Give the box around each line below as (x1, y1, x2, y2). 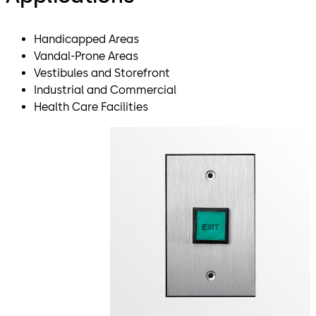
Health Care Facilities (34, 99, 148, 114)
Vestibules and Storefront (34, 66, 170, 80)
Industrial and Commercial (34, 83, 176, 97)
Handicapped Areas (34, 32, 139, 46)
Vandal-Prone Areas (34, 49, 138, 63)
